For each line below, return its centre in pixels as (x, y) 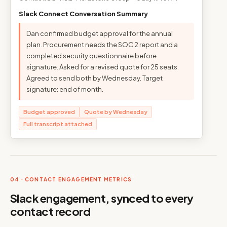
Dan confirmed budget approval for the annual (100, 33)
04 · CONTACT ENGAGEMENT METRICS (71, 179)
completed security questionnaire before (91, 56)
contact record (50, 211)
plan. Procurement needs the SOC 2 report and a (102, 45)
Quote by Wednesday (116, 112)
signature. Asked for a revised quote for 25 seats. (103, 67)
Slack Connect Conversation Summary (83, 14)
